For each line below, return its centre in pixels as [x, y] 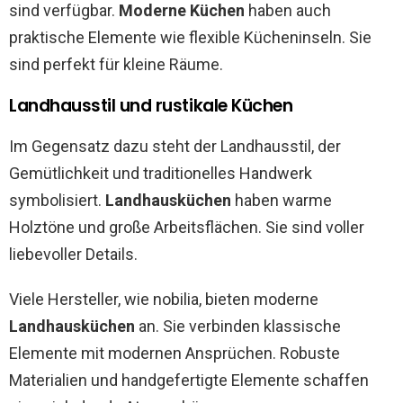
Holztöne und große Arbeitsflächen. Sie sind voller [187, 228]
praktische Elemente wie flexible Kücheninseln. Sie [190, 38]
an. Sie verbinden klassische [238, 327]
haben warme [282, 201]
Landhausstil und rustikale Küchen [151, 106]
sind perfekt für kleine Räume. [116, 65]
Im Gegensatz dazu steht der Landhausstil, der [175, 147]
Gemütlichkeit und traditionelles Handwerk [161, 174]
